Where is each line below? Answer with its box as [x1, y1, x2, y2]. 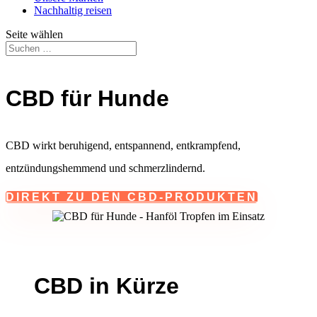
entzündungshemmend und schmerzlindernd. [6, 161, 205, 174]
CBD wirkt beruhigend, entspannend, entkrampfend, [6, 139, 241, 151]
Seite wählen [6, 28, 63, 40]
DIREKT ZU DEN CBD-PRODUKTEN [6, 190, 258, 203]
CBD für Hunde [6, 85, 169, 111]
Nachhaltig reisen [34, 4, 112, 16]
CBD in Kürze [34, 272, 179, 299]
